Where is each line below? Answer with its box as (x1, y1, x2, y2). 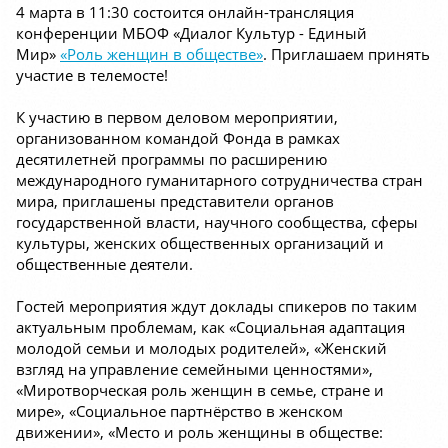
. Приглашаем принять (263, 44, 430, 65)
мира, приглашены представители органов (16, 191, 334, 212)
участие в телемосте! (16, 65, 168, 86)
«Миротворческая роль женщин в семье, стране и (16, 380, 384, 401)
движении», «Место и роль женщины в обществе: (16, 422, 383, 443)
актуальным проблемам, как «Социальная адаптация (16, 317, 405, 338)
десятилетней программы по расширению (16, 149, 327, 170)
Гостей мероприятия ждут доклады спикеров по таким (16, 296, 417, 317)
